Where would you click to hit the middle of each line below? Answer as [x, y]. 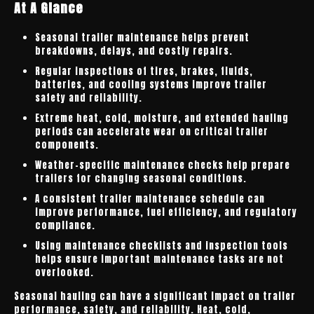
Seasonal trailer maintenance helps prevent [142, 37]
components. [67, 145]
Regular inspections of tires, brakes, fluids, [144, 71]
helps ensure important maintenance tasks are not [159, 259]
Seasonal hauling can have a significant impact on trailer [155, 296]
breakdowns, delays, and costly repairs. [134, 51]
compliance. [65, 225]
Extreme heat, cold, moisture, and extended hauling [162, 118]
